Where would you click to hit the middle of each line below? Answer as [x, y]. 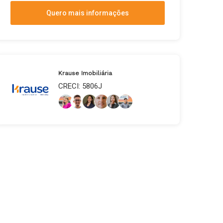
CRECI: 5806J [80, 86]
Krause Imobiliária [85, 73]
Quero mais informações [88, 13]
